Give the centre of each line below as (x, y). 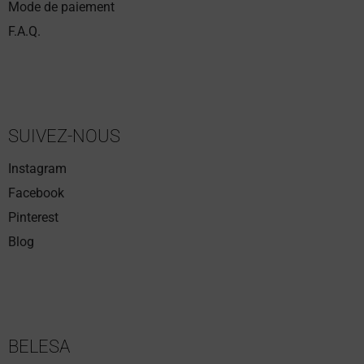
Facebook (36, 193)
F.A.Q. (24, 31)
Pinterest (33, 217)
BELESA (39, 347)
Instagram (37, 169)
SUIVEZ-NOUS (64, 136)
